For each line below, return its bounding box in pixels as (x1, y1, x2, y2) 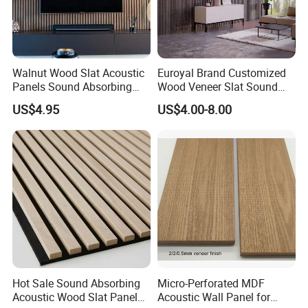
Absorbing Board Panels (157, 93, 274, 109)
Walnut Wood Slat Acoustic (12, 65, 145, 81)
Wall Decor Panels (12, 93, 101, 109)
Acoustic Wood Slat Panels (12, 289, 144, 305)
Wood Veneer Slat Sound (157, 79, 278, 95)
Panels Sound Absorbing (12, 79, 133, 95)
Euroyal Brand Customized (157, 65, 286, 81)
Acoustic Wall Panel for (157, 289, 270, 305)
